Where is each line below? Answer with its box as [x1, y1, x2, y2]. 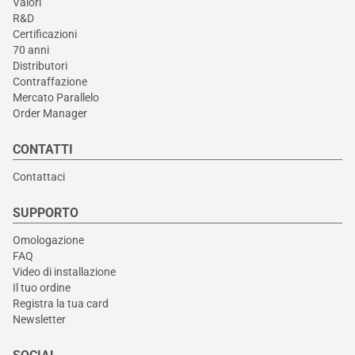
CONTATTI [13, 141, 73, 157]
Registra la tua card [13, 296, 109, 310]
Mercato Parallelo [13, 90, 99, 104]
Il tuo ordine [13, 281, 71, 294]
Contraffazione [13, 74, 87, 88]
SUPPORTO [13, 204, 78, 220]
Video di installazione [13, 265, 116, 278]
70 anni [13, 43, 49, 56]
